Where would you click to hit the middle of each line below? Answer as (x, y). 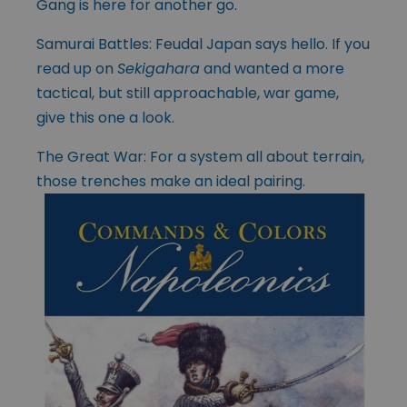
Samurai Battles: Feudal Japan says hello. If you (203, 45)
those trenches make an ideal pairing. (171, 182)
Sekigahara (159, 69)
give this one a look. (105, 118)
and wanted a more (272, 69)
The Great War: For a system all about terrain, (200, 157)
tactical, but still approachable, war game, (188, 94)
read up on (77, 69)
